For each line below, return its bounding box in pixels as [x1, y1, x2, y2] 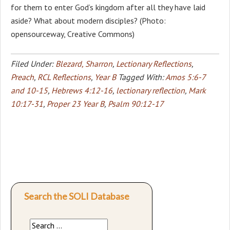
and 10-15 [11, 85, 48, 95]
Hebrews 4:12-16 [51, 85, 112, 95]
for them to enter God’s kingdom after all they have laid [11, 2, 205, 12]
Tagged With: [118, 71, 165, 82]
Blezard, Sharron [55, 58, 112, 69]
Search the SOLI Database [24, 190, 129, 202]
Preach [11, 71, 34, 82]
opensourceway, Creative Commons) [11, 28, 135, 39]
